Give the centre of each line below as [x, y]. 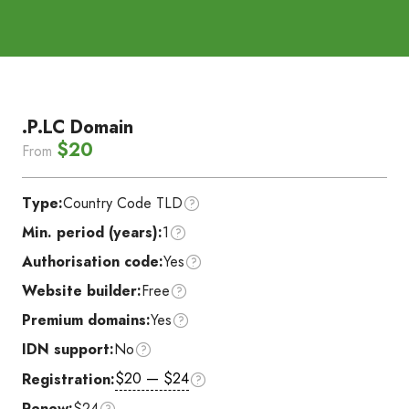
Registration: [68, 379]
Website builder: [82, 291]
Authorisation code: [93, 262]
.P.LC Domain [78, 127]
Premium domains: [86, 320]
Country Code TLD [123, 203]
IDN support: [68, 349]
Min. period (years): [92, 232]
